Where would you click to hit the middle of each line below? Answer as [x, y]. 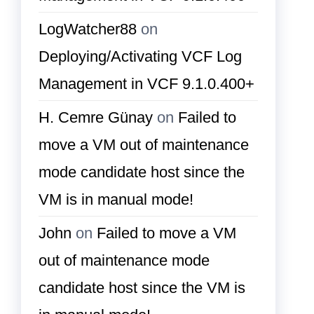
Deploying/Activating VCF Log [140, 57]
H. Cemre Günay [96, 118]
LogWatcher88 [88, 29]
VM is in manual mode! [116, 200]
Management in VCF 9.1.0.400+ [146, 84]
